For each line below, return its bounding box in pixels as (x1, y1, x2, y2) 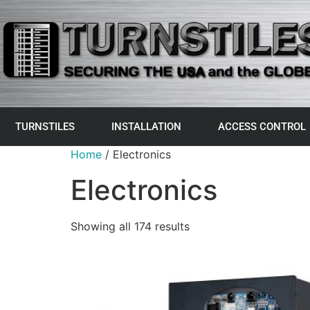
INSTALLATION (111, 120, 181, 133)
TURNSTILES (15, 120, 75, 133)
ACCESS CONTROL (217, 120, 306, 133)
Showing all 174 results (71, 219, 190, 233)
